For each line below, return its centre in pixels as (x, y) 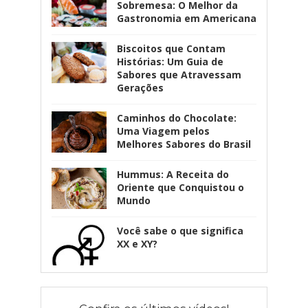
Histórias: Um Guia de (170, 61)
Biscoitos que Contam (171, 48)
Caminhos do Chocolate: (176, 118)
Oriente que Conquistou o (180, 187)
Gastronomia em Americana (186, 18)
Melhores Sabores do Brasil (184, 144)
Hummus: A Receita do (173, 174)
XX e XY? (137, 243)
